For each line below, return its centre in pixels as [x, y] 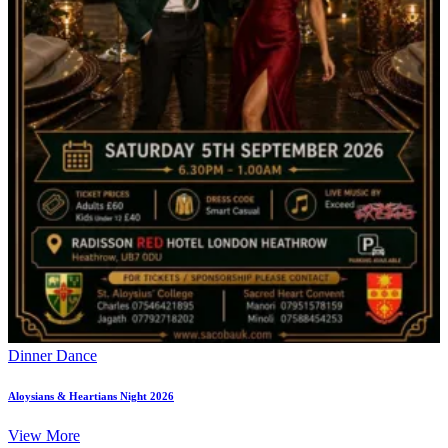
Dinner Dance [52, 355]
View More [44, 435]
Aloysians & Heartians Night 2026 [91, 395]
